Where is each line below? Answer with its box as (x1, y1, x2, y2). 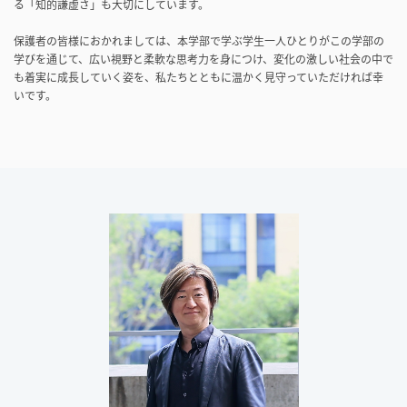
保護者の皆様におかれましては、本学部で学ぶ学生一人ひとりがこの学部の (14, 33, 384, 50)
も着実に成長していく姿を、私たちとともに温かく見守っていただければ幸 (14, 69, 383, 86)
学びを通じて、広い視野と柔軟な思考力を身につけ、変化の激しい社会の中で (14, 51, 393, 68)
